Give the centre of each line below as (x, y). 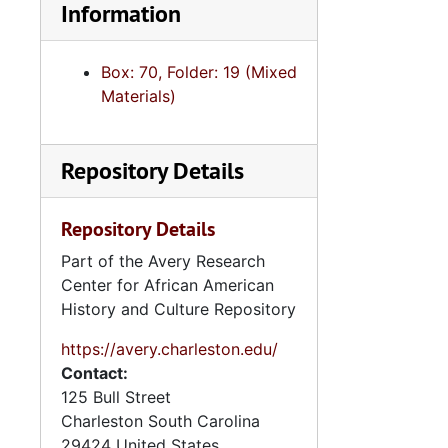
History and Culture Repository (178, 309)
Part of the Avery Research (163, 261)
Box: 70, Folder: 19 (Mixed (199, 72)
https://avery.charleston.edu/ (169, 349)
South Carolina (204, 421)
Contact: (94, 373)
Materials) (138, 96)
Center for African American (167, 285)
